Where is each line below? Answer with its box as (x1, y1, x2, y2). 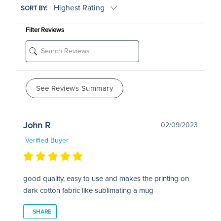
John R (23, 119, 50, 131)
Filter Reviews (25, 26, 64, 34)
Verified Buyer (23, 136, 69, 145)
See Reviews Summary (36, 83, 113, 93)
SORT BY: (20, 4, 49, 12)
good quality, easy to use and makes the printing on (23, 174, 189, 183)
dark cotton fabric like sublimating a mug (23, 185, 153, 195)
